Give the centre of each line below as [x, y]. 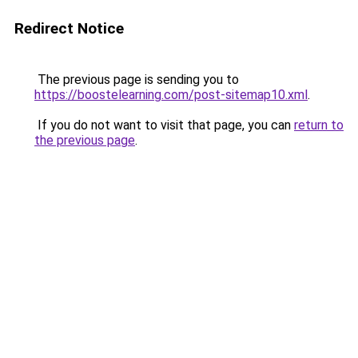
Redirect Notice [69, 28]
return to [319, 125]
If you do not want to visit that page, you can [164, 125]
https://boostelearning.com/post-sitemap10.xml [171, 95]
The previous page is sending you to [137, 80]
